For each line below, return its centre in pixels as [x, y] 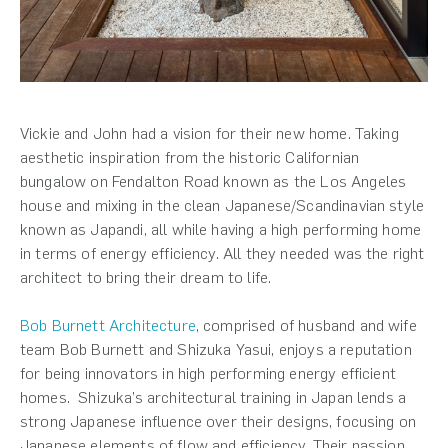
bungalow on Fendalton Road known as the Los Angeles [213, 181]
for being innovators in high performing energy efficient [208, 373]
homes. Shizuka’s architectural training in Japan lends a [213, 397]
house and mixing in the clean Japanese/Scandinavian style [222, 205]
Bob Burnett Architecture [108, 325]
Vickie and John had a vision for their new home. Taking [209, 133]
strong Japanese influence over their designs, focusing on [218, 421]
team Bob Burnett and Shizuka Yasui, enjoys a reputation [216, 349]
